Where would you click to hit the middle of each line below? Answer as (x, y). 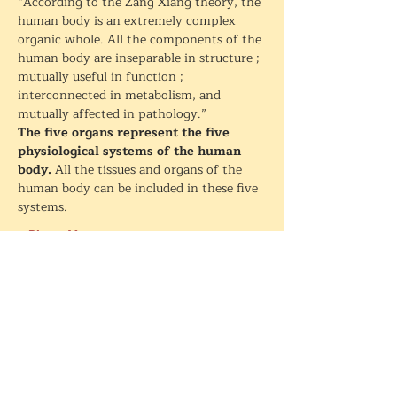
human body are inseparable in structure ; (140, 58)
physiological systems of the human (131, 151)
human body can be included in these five (140, 188)
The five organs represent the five (125, 132)
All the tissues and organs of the (150, 170)
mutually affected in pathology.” (112, 114)
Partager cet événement (99, 287)
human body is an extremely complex (128, 21)
